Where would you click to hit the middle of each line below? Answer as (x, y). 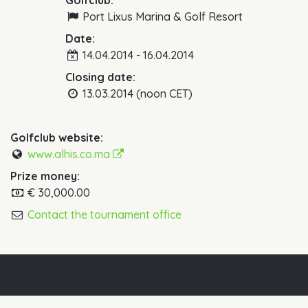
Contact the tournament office (104, 215)
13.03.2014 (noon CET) (136, 94)
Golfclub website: (57, 138)
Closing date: (101, 77)
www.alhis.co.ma (70, 154)
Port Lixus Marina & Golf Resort (161, 17)
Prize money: (45, 176)
